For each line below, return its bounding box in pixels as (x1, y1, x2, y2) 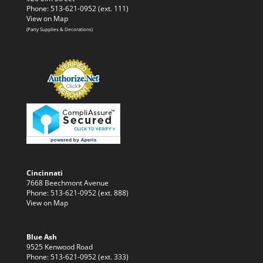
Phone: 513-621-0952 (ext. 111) (26, 3, 129, 13)
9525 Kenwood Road (26, 242, 93, 252)
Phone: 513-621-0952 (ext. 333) (26, 252, 129, 262)
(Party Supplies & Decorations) (26, 25, 93, 32)
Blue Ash (26, 232, 57, 242)
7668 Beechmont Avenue (26, 178, 109, 188)
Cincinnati (26, 168, 63, 178)
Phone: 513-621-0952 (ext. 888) (26, 188, 129, 198)
